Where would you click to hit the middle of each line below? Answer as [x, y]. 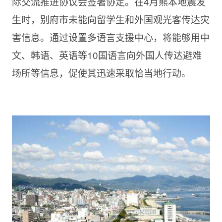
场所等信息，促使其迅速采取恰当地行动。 [101, 73]
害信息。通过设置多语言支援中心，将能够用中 [111, 37]
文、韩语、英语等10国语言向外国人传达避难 [107, 55]
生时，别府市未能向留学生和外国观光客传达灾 [111, 19]
